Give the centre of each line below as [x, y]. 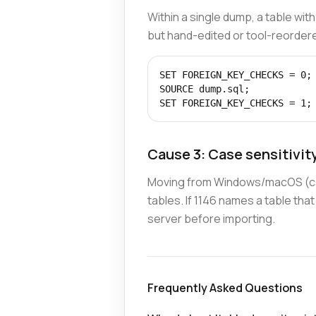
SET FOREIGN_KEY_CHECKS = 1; [236, 103]
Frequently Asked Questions [225, 288]
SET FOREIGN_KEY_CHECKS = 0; [236, 75]
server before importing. [211, 219]
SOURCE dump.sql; [205, 89]
